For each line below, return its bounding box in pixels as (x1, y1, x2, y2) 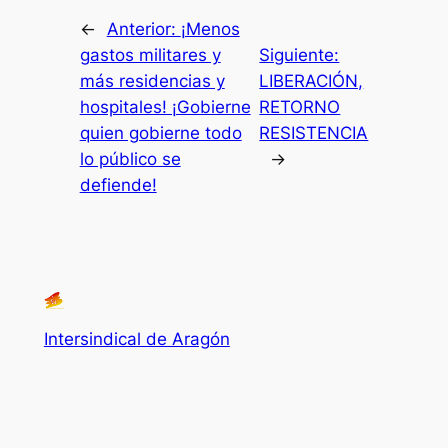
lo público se (79, 149, 181, 170)
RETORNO (259, 97, 341, 118)
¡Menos (180, 19, 240, 40)
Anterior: (106, 19, 181, 40)
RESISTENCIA (259, 123, 369, 144)
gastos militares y (79, 45, 221, 66)
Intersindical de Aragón (43, 328, 230, 349)
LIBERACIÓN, (259, 71, 364, 92)
